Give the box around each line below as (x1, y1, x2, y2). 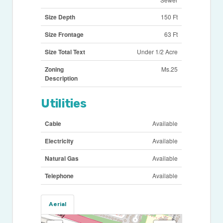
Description (45, 74, 78, 83)
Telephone (45, 171, 74, 181)
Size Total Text (45, 47, 86, 57)
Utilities (41, 97, 86, 111)
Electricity (45, 136, 74, 146)
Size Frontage (45, 30, 84, 39)
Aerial (49, 201, 67, 208)
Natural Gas (45, 154, 79, 163)
